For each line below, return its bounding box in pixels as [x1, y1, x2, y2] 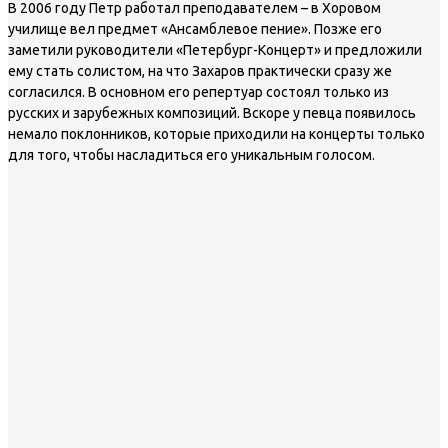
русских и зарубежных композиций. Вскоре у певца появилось [8, 104, 416, 121]
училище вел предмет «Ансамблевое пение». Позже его [8, 20, 382, 37]
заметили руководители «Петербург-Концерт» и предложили [8, 41, 422, 58]
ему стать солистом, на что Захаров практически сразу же [8, 62, 392, 79]
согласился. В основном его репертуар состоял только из [8, 83, 389, 100]
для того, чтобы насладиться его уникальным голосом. [8, 146, 375, 163]
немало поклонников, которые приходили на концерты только [8, 125, 425, 142]
